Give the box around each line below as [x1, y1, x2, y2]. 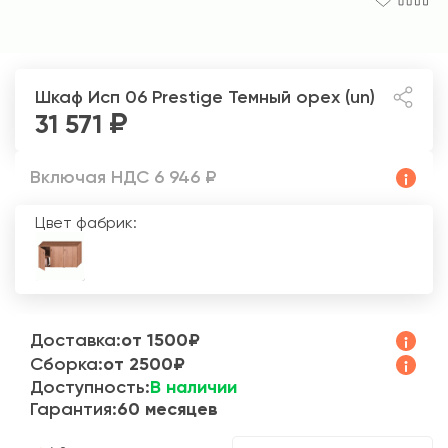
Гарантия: [30, 400, 117, 419]
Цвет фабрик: [35, 215, 137, 232]
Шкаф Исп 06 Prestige [35, 89, 228, 108]
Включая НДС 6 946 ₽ [30, 168, 217, 187]
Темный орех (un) [228, 89, 375, 108]
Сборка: [30, 355, 103, 374]
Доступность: [30, 378, 150, 397]
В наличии [150, 378, 237, 397]
